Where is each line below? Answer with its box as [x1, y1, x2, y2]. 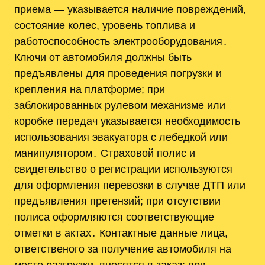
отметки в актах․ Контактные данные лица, [14, 227, 228, 240]
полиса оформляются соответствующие [14, 211, 214, 224]
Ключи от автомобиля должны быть [14, 51, 192, 64]
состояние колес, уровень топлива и [14, 19, 195, 32]
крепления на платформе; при [14, 83, 165, 96]
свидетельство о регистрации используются [14, 163, 232, 176]
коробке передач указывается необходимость [14, 115, 240, 128]
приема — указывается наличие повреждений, [14, 3, 246, 16]
